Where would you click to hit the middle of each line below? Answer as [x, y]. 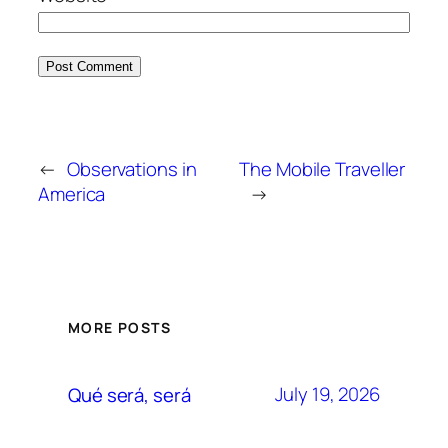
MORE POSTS [119, 327]
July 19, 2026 [327, 394]
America [72, 193]
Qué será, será [129, 394]
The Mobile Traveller [322, 168]
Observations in [131, 168]
